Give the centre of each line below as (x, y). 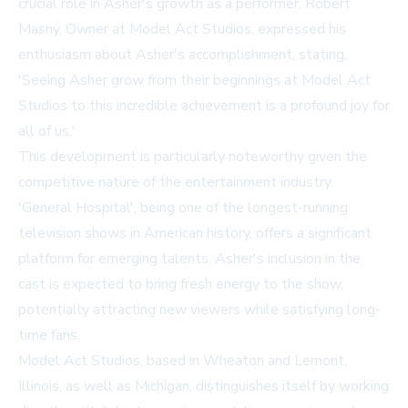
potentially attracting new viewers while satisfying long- (199, 309)
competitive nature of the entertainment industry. (176, 182)
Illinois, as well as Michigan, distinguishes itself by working (204, 386)
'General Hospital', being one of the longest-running (183, 207)
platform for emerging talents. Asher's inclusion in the (189, 258)
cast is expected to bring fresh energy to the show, (181, 284)
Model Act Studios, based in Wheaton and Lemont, (183, 360)
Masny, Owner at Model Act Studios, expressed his (182, 29)
